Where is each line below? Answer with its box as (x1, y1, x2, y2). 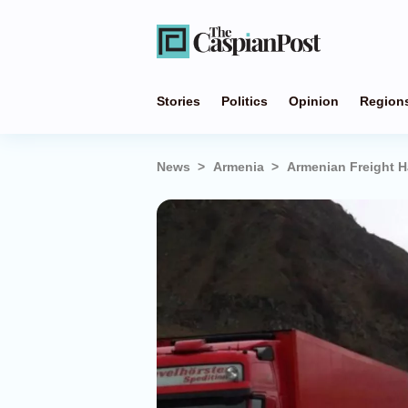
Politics (221, 94, 268, 108)
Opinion (289, 94, 339, 108)
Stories (157, 94, 200, 108)
